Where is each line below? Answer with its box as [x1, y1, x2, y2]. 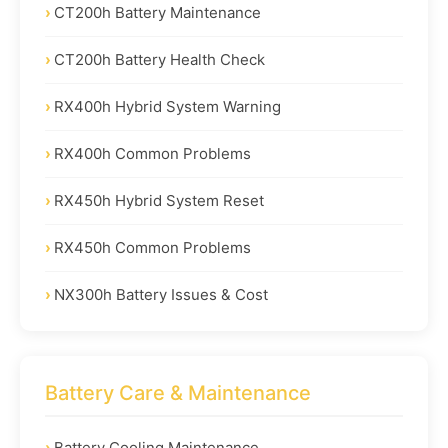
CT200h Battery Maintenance [54, 2, 261, 22]
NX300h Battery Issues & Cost [54, 284, 268, 304]
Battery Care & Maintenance [45, 380, 311, 405]
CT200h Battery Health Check [54, 49, 265, 69]
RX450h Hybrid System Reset [54, 190, 264, 210]
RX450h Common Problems [54, 237, 251, 257]
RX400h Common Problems [54, 143, 251, 163]
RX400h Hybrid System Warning [54, 96, 281, 116]
